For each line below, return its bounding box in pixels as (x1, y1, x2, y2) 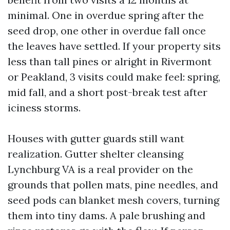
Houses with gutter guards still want (8, 132, 184, 145)
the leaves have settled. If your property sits (8, 40, 221, 52)
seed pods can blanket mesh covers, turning (8, 194, 219, 206)
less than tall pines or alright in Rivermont (8, 55, 212, 68)
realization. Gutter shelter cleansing (8, 147, 183, 160)
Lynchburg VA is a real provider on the (8, 163, 193, 176)
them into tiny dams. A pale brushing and (8, 209, 205, 222)
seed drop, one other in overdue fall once (8, 24, 206, 37)
